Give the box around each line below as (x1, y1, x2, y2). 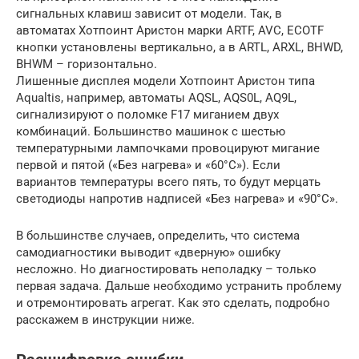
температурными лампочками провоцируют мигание (16, 140, 320, 155)
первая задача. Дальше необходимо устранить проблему (16, 278, 341, 293)
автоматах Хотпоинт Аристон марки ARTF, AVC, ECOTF (16, 22, 324, 38)
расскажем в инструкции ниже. (16, 312, 195, 327)
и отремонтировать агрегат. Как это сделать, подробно (16, 295, 330, 310)
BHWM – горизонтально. (16, 56, 157, 71)
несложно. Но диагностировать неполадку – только (16, 261, 317, 276)
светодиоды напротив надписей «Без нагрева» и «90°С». (16, 191, 338, 206)
